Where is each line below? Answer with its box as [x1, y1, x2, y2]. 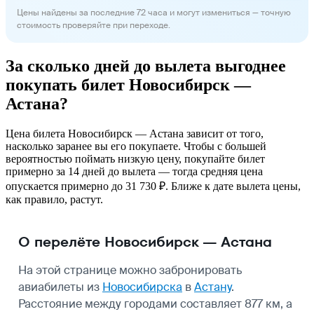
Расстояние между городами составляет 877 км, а [18, 296, 292, 311]
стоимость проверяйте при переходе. [17, 19, 170, 31]
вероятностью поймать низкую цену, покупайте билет [6, 152, 265, 165]
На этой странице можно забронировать [18, 262, 242, 278]
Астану [194, 279, 231, 294]
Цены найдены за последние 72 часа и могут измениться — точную [17, 6, 291, 18]
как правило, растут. [6, 193, 103, 205]
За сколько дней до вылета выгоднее [6, 56, 286, 75]
